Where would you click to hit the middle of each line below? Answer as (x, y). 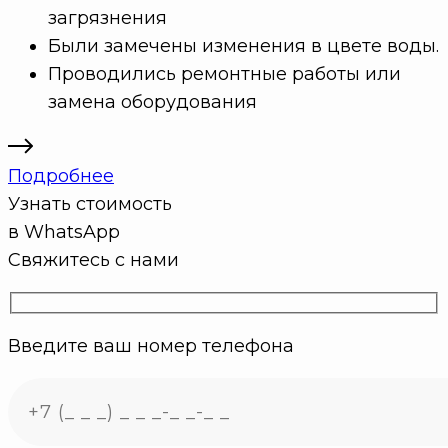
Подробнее (61, 176)
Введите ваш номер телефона (151, 345)
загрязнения (107, 18)
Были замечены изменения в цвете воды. (243, 46)
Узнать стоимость (90, 204)
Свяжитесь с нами (93, 260)
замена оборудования (152, 102)
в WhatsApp (64, 232)
